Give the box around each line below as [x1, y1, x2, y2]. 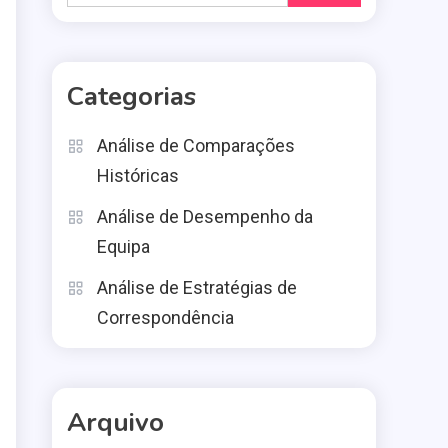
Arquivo [67, 405, 164, 440]
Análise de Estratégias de [97, 277, 297, 298]
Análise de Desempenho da [97, 206, 313, 227]
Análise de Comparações [97, 135, 295, 156]
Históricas [97, 165, 179, 186]
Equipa [97, 236, 150, 257]
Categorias [67, 79, 196, 114]
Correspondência [97, 307, 234, 328]
